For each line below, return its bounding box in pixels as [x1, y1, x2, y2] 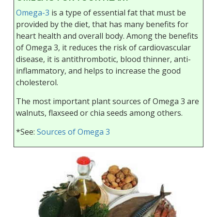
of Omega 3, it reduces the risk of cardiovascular [16, 42, 191, 53]
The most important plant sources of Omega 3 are [16, 96, 199, 107]
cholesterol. [16, 77, 58, 88]
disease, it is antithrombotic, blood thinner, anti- [16, 54, 191, 65]
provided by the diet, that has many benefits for [16, 19, 188, 30]
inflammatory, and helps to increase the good [16, 65, 181, 77]
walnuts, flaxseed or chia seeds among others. [16, 108, 183, 119]
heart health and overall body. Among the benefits [16, 31, 198, 42]
